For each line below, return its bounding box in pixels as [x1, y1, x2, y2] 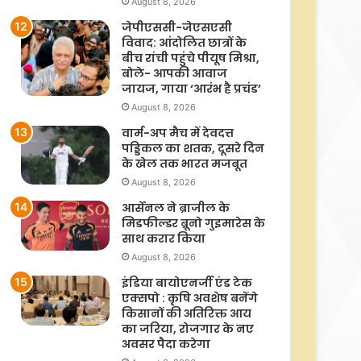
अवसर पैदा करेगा [122, 336, 210, 353]
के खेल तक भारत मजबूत [122, 156, 247, 172]
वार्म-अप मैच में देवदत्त [122, 125, 234, 142]
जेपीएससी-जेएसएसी [122, 19, 232, 36]
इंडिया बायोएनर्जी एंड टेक [122, 275, 252, 292]
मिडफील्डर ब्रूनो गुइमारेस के [122, 215, 265, 232]
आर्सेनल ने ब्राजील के [122, 200, 230, 217]
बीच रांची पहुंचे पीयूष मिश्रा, [122, 50, 259, 67]
